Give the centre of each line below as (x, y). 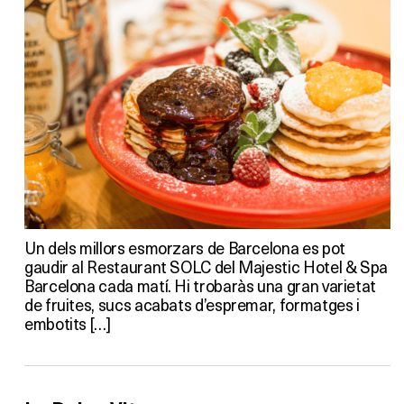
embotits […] (68, 323)
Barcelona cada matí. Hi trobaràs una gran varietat (201, 285)
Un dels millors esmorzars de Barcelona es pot (185, 247)
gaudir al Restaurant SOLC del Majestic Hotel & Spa (207, 266)
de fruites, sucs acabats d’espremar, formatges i (192, 304)
